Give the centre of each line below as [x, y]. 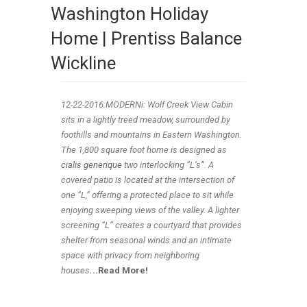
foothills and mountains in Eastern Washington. [151, 135]
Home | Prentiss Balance [146, 38]
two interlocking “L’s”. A [168, 165]
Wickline [83, 63]
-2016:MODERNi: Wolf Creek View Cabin [158, 105]
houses [75, 270]
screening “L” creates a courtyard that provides [151, 225]
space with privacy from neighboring [130, 255]
